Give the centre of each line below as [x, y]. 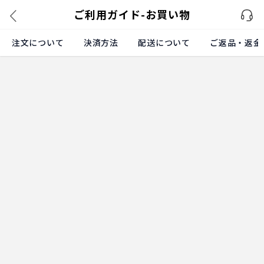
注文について [38, 42]
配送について [164, 42]
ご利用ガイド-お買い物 [132, 14]
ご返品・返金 [236, 42]
